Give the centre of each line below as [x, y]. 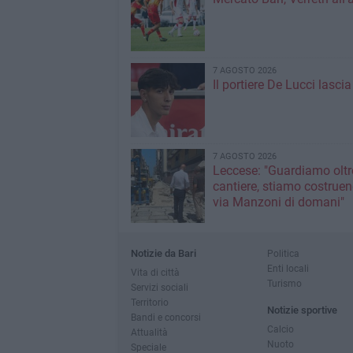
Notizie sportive [302, 310]
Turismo [284, 283]
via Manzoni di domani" [278, 202]
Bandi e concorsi [165, 317]
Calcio [280, 329]
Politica [283, 253]
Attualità [149, 332]
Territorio [149, 302]
